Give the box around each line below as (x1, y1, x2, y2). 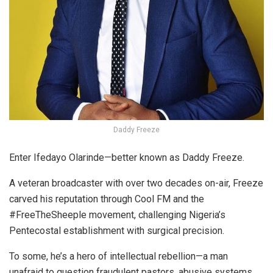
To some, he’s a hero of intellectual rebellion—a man (9, 250, 228, 262)
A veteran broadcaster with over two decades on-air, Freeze (9, 177, 263, 189)
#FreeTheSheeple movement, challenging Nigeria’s (9, 208, 225, 221)
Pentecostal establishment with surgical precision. (9, 224, 224, 236)
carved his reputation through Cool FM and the (9, 193, 204, 205)
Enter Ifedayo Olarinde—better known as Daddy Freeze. (9, 151, 244, 163)
